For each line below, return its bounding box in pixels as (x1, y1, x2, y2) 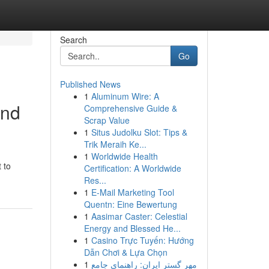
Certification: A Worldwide (83, 162, 181, 174)
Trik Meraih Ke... (83, 138, 147, 150)
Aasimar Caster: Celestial (91, 210, 187, 222)
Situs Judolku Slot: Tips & (91, 126, 187, 138)
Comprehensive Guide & (83, 102, 177, 114)
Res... (83, 174, 106, 186)
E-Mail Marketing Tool (91, 186, 174, 198)
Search (59, 34, 87, 46)
